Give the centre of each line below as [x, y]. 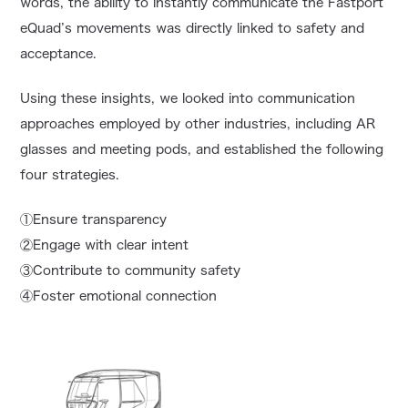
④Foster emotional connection [119, 296]
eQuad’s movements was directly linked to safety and [193, 29]
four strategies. [70, 175]
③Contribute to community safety [131, 271]
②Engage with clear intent [105, 245]
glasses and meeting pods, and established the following [202, 150]
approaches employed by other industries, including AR [198, 124]
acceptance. [59, 54]
